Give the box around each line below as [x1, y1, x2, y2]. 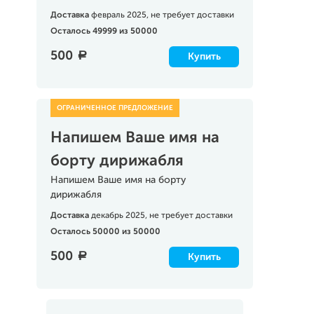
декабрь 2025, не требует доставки [90, 212, 233, 220]
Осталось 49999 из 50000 [50, 27, 158, 36]
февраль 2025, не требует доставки [90, 11, 234, 20]
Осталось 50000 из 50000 [50, 228, 161, 236]
